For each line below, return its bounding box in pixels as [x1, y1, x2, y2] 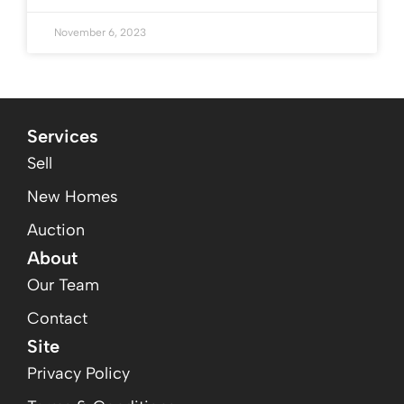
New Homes [27, 187, 118, 207]
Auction [27, 220, 85, 240]
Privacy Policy [27, 363, 130, 383]
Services [27, 125, 98, 147]
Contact [27, 308, 87, 328]
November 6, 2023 [54, 26, 146, 39]
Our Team [27, 275, 99, 295]
